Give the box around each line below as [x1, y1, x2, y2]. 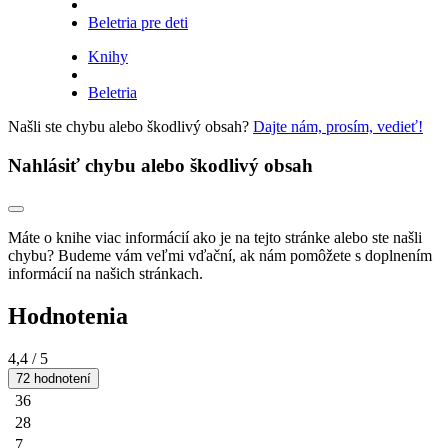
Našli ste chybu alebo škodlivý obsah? [8, 117, 253, 135]
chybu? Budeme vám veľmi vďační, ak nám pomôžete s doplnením [8, 247, 432, 265]
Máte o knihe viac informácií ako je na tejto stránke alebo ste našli [8, 229, 422, 247]
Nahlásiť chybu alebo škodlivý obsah [8, 154, 313, 176]
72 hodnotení [16, 371, 91, 387]
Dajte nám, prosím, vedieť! [253, 117, 423, 135]
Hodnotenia [8, 303, 128, 330]
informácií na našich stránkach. [8, 265, 203, 283]
